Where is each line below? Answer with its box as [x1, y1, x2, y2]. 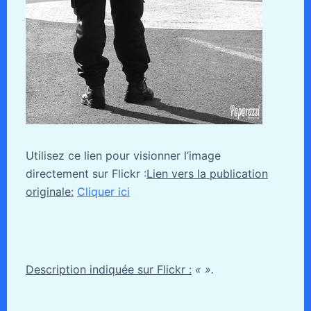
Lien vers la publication [146, 166, 268, 180]
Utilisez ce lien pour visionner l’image [25, 148, 221, 162]
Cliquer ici [76, 184, 130, 199]
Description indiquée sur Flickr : [25, 262, 192, 276]
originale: [25, 184, 74, 199]
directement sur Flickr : [25, 166, 146, 180]
